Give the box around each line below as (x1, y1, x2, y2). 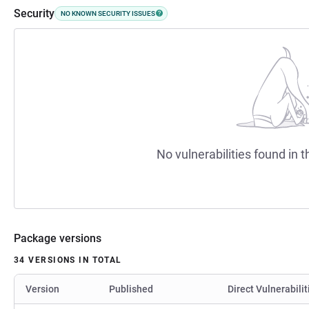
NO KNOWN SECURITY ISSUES (61, 9, 155, 17)
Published (109, 283, 153, 295)
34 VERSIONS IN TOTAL (14, 255, 122, 265)
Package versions (14, 231, 101, 245)
